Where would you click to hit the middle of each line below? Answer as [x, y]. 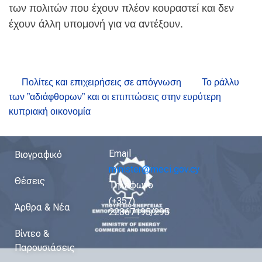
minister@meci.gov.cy [154, 170]
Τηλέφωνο [131, 185]
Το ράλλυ [220, 82]
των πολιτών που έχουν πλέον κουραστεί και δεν [121, 8]
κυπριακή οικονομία [50, 112]
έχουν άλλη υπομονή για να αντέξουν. [96, 24]
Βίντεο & [32, 234]
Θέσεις [30, 181]
